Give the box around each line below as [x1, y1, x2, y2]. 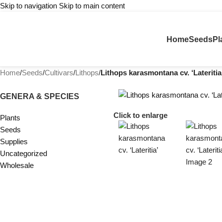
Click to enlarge [113, 111, 167, 119]
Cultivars [45, 68, 73, 77]
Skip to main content [59, 1, 125, 10]
